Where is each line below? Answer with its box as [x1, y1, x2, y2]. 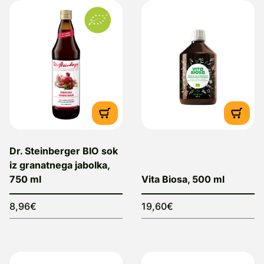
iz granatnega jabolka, [9, 159, 110, 171]
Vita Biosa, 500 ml [141, 173, 225, 185]
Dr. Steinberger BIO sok [9, 145, 118, 157]
